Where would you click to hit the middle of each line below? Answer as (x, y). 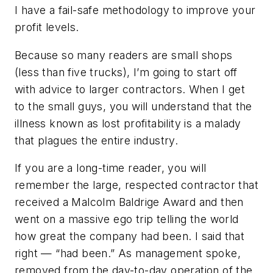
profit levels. (47, 27)
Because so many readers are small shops (124, 55)
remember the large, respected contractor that (136, 185)
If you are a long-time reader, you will (111, 168)
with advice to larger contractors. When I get (130, 89)
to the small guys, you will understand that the (133, 106)
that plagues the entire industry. (97, 140)
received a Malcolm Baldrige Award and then (129, 202)
